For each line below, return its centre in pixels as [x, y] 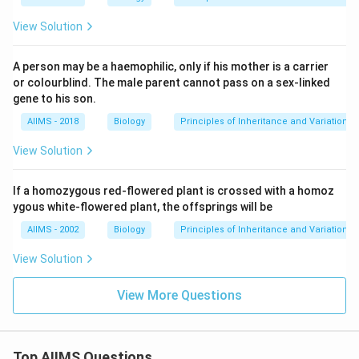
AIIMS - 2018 [53, 121]
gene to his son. [54, 99]
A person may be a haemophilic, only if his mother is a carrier [171, 67]
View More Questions [179, 295]
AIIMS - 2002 [53, 230]
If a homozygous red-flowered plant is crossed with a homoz [173, 191]
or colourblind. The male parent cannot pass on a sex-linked [171, 83]
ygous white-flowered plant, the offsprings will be [143, 207]
